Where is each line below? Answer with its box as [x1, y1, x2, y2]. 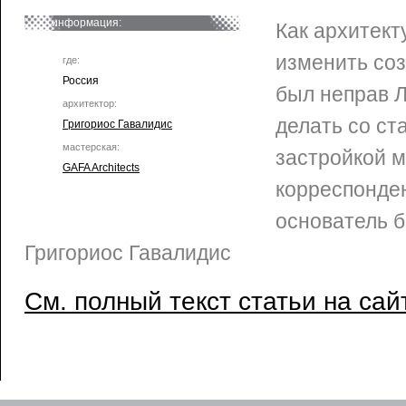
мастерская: [63, 141, 120, 152]
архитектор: [63, 98, 117, 109]
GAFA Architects [63, 161, 140, 174]
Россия [63, 74, 99, 87]
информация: [52, 16, 121, 29]
